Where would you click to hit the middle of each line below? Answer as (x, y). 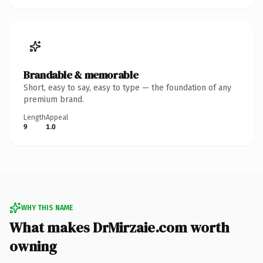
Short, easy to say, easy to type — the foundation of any (127, 87)
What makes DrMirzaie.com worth (119, 227)
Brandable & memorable (81, 75)
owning (33, 246)
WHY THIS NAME (47, 208)
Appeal (57, 117)
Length (35, 117)
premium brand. (54, 99)
